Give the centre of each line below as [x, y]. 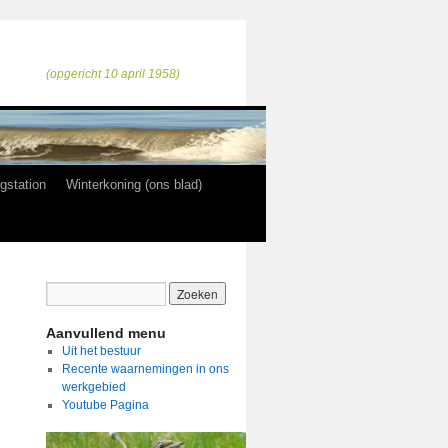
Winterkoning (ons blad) [134, 184]
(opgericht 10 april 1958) [113, 74]
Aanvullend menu [106, 333]
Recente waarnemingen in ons [145, 369]
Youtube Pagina [105, 405]
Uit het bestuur [101, 351]
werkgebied [93, 387]
